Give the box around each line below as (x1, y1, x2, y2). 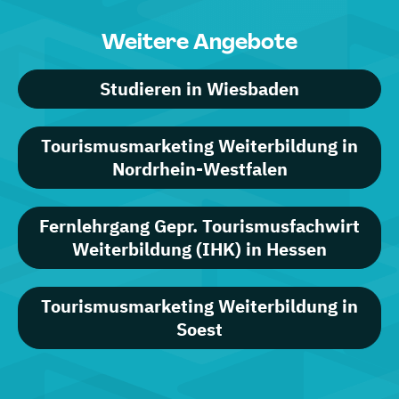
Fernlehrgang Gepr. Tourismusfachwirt (39, 214, 360, 238)
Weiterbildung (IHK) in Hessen (72, 237, 327, 261)
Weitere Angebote (102, 28, 297, 55)
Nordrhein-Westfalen (111, 157, 288, 181)
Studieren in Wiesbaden (100, 77, 299, 101)
